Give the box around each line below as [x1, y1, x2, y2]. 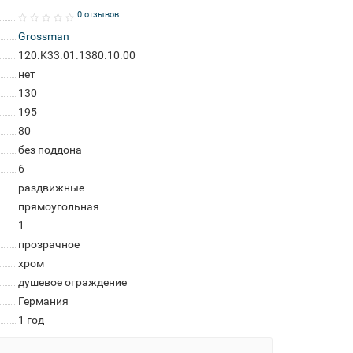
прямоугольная [17, 200, 99, 213]
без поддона [17, 143, 82, 156]
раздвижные [17, 181, 84, 194]
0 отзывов [76, 9, 119, 20]
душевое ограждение [17, 276, 127, 288]
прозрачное [17, 238, 80, 251]
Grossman [17, 30, 69, 43]
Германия [17, 295, 69, 307]
